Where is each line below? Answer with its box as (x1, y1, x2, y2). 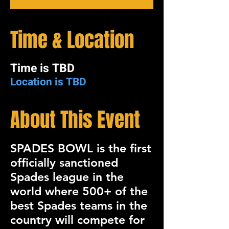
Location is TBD (10, 74, 86, 90)
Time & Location (10, 26, 134, 55)
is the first (93, 141, 151, 155)
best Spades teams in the (10, 198, 147, 213)
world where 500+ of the (10, 184, 148, 198)
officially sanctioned (10, 155, 118, 170)
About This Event (10, 105, 140, 134)
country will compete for (10, 213, 145, 227)
